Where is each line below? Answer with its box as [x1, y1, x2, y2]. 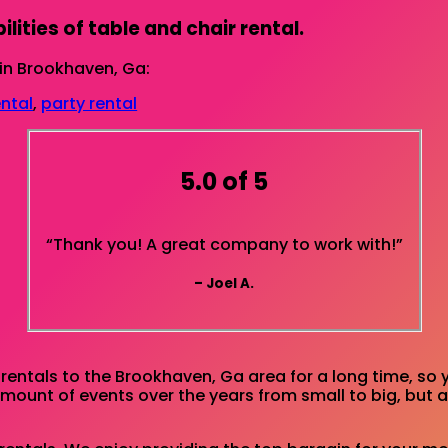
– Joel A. [194, 274, 254, 294]
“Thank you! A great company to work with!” [45, 232, 403, 256]
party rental [41, 92, 138, 116]
